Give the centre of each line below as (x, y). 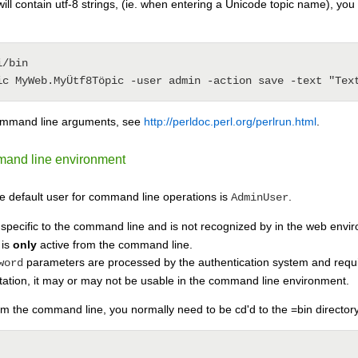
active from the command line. (115, 245)
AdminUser (260, 198)
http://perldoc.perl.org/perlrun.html (230, 121)
